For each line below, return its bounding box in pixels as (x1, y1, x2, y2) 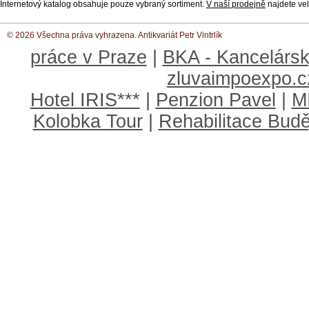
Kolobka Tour (32, 111, 143, 132)
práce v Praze (30, 47, 147, 68)
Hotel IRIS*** (30, 90, 140, 110)
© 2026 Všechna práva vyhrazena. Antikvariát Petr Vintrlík (7, 30, 222, 40)
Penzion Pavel (155, 90, 276, 110)
